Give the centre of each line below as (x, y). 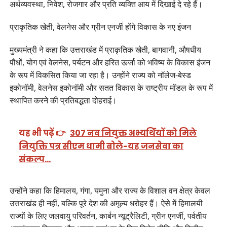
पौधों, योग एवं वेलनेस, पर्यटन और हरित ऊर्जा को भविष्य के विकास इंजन (110, 62)
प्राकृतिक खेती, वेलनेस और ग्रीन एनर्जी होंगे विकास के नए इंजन (100, 27)
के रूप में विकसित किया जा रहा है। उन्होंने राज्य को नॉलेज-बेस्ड (100, 75)
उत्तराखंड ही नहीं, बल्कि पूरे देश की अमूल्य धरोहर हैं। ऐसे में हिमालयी (106, 203)
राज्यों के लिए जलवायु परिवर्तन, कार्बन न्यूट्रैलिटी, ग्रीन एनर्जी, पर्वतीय (108, 216)
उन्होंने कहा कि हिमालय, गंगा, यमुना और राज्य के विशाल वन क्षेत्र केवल (110, 191)
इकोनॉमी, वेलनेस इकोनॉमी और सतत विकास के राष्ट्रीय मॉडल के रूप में (111, 87)
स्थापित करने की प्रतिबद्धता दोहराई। (63, 100)
